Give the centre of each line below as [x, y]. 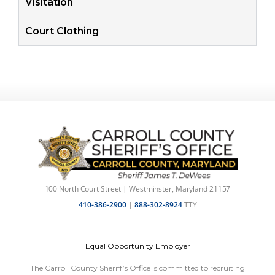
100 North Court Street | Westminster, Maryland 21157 [137, 188]
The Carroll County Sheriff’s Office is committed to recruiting [137, 268]
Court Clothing [62, 31]
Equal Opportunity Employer [137, 246]
